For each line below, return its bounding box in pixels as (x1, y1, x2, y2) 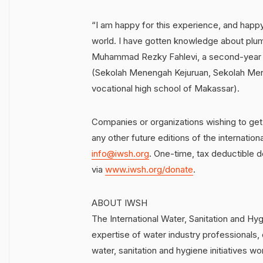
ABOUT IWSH (92, 197, 147, 208)
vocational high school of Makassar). (92, 82, 240, 94)
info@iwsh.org (92, 147, 149, 159)
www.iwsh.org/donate (105, 163, 193, 175)
